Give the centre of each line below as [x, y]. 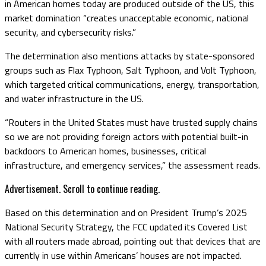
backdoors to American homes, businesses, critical [105, 151]
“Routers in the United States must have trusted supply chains [131, 122]
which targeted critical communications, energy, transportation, [132, 84]
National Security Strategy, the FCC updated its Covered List [126, 227]
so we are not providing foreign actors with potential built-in [126, 136]
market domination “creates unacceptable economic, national [127, 18]
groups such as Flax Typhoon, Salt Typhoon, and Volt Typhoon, [131, 70]
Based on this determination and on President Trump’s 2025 [126, 212]
